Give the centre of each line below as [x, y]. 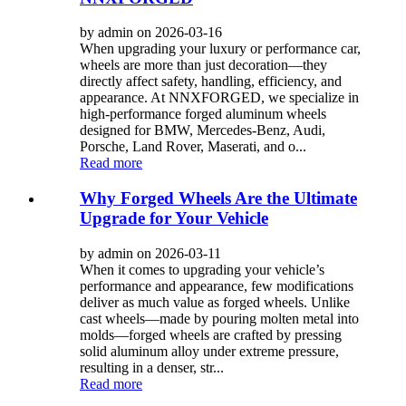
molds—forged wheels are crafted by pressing [211, 334]
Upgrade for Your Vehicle [174, 218]
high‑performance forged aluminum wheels [203, 114]
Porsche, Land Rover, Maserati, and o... [193, 147]
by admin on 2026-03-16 [151, 33]
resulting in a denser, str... [152, 367]
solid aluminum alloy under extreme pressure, [209, 351]
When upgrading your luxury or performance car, [220, 49]
